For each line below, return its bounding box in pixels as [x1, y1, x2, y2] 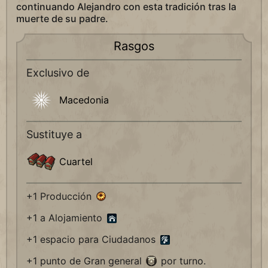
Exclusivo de [26, 66, 89, 80]
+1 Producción [26, 190, 95, 203]
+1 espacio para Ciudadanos [26, 233, 159, 246]
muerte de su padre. [16, 13, 108, 25]
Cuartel [59, 156, 93, 168]
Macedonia [59, 94, 109, 106]
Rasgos [114, 39, 154, 54]
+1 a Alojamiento [26, 212, 105, 224]
